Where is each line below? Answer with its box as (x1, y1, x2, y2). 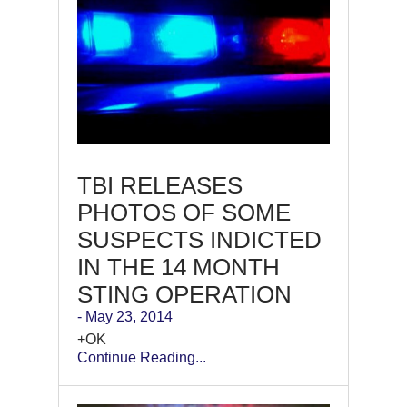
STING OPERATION (77, 280, 292, 308)
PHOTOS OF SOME (77, 198, 291, 226)
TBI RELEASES (77, 171, 243, 199)
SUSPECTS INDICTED (77, 225, 322, 253)
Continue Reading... (77, 349, 206, 365)
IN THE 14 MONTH (77, 253, 280, 281)
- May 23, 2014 (77, 308, 173, 324)
